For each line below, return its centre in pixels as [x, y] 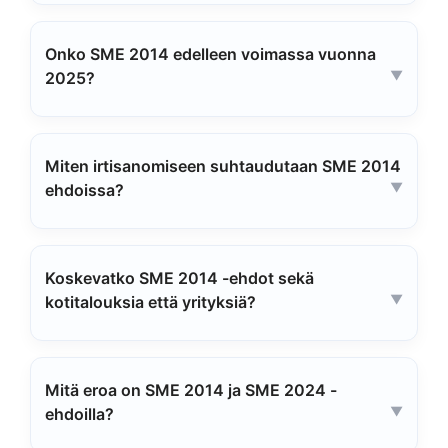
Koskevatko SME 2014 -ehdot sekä [179, 278]
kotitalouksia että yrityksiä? [150, 302]
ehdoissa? [84, 190]
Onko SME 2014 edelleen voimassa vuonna [210, 54]
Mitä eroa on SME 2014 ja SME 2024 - [191, 390]
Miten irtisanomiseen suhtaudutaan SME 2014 [223, 166]
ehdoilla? [79, 414]
